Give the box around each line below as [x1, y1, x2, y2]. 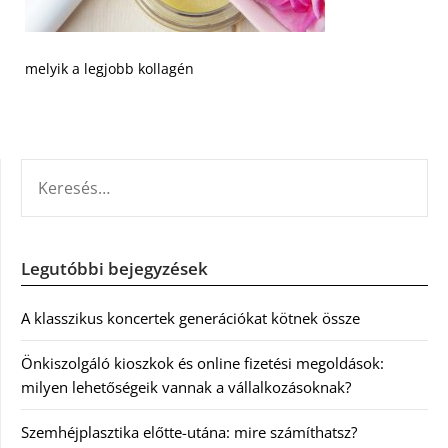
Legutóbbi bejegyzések [21, 257, 208, 280]
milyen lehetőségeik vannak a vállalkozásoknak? [21, 377, 351, 397]
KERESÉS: [20, 160, 82, 180]
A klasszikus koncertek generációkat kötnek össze [21, 308, 360, 328]
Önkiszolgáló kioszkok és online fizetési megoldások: [21, 353, 384, 373]
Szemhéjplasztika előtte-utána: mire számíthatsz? [21, 422, 357, 442]
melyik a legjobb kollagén [25, 59, 194, 78]
